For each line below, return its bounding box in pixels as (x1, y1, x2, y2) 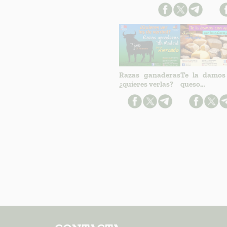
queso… (180, 80, 206, 89)
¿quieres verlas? (119, 80, 174, 89)
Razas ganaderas (119, 70, 181, 80)
